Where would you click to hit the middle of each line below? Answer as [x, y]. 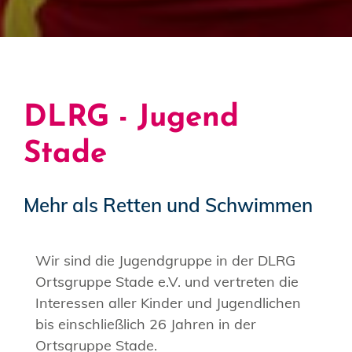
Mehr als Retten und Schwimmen [168, 205]
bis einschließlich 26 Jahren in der [146, 324]
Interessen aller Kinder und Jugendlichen [168, 302]
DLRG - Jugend [131, 119]
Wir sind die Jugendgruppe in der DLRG [165, 260]
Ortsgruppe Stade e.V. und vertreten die [167, 281]
